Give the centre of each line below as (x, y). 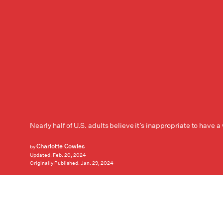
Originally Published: (55, 163)
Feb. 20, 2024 (69, 155)
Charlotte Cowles (60, 146)
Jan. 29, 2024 (97, 163)
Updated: (41, 155)
